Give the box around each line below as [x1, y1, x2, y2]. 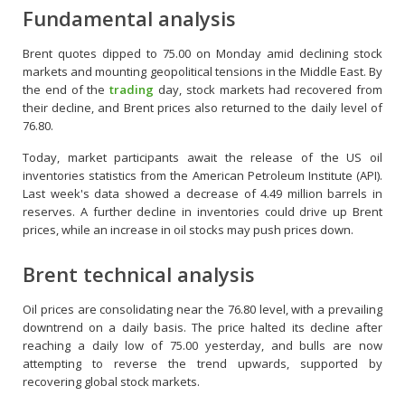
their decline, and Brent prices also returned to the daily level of [23, 99, 382, 116]
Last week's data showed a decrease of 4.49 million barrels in [23, 185, 382, 202]
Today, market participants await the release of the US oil [23, 149, 382, 165]
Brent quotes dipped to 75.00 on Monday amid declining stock [23, 45, 382, 61]
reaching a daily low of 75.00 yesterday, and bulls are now [23, 337, 382, 353]
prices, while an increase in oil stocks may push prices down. [23, 221, 353, 238]
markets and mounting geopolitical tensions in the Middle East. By [23, 63, 382, 80]
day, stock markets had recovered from [154, 81, 383, 98]
